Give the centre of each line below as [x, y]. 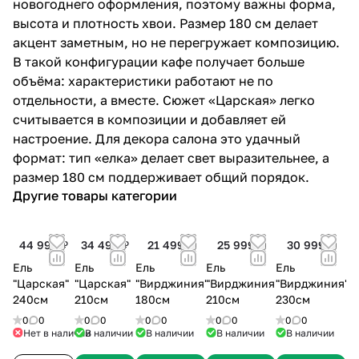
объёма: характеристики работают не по [143, 81]
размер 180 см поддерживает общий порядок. [161, 177]
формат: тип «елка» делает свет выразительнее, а [171, 157]
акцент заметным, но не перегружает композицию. [176, 42]
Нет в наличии [57, 333]
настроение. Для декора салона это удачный [157, 138]
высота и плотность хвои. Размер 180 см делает [165, 23]
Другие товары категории [95, 195]
